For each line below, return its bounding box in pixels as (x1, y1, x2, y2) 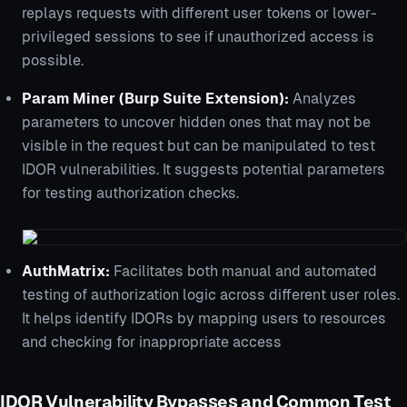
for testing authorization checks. (22, 184, 239, 203)
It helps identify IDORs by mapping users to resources (22, 310, 386, 328)
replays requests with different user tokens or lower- (22, 5, 377, 23)
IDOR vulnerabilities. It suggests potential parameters (22, 161, 385, 179)
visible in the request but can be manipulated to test (22, 137, 375, 155)
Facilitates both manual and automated (114, 263, 377, 281)
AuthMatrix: (22, 263, 114, 281)
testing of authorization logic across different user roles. (22, 286, 400, 304)
